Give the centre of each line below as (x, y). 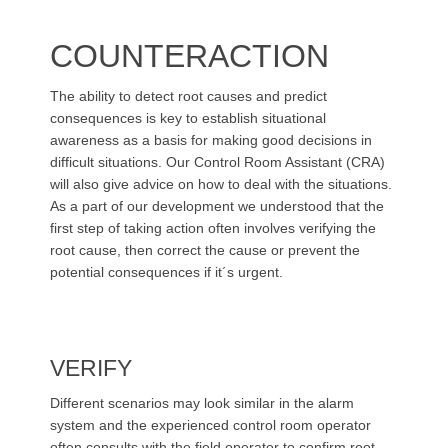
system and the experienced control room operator (210, 425)
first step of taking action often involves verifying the (213, 228)
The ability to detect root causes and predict (188, 96)
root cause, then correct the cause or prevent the (205, 250)
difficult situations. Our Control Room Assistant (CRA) (217, 162)
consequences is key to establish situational (188, 118)
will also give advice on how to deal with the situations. (221, 184)
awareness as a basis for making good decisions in (211, 140)
